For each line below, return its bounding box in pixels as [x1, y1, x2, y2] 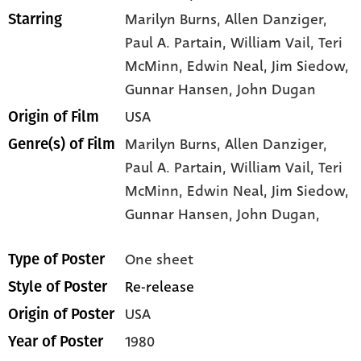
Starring [8, 10, 62, 29]
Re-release [125, 276, 195, 298]
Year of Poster [8, 333, 103, 351]
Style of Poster [8, 278, 107, 297]
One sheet [125, 249, 194, 271]
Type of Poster [8, 251, 105, 269]
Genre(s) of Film [8, 135, 115, 154]
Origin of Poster [8, 305, 114, 324]
